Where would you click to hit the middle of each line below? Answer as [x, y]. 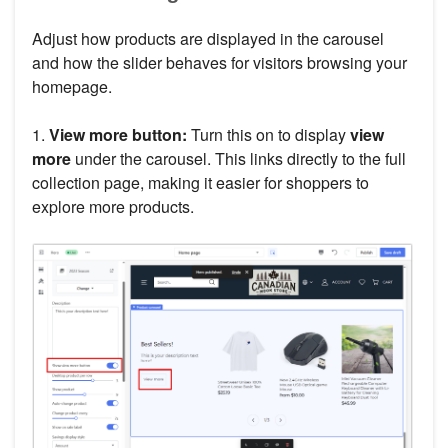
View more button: [116, 134]
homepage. [72, 86]
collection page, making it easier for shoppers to [200, 182]
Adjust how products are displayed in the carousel [208, 38]
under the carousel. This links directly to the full [238, 158]
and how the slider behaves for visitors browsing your [219, 62]
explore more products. [113, 206]
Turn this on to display [266, 134]
